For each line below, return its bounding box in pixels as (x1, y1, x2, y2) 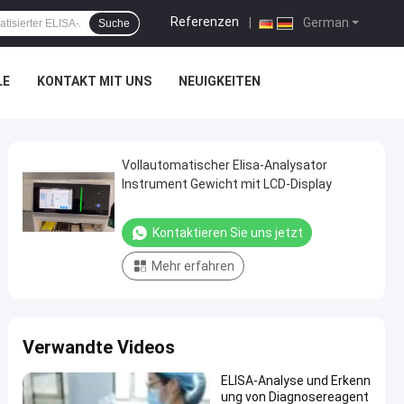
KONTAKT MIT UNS (36, 74, 151, 88)
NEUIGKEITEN (178, 74, 261, 88)
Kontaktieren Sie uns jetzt (152, 225, 303, 240)
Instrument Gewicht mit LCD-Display (122, 177, 332, 191)
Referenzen (170, 14, 239, 30)
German (300, 15, 349, 30)
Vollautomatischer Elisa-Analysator (122, 158, 327, 172)
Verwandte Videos (23, 336, 175, 358)
